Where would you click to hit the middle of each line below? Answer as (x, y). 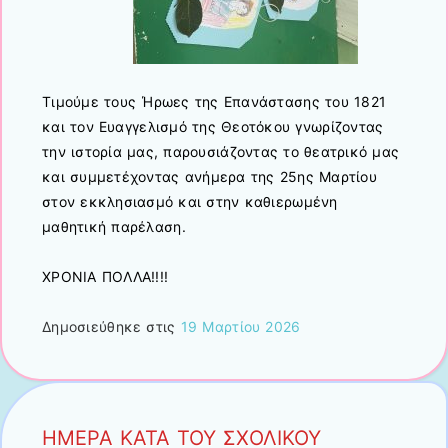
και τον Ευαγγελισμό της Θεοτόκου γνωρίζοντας (215, 126)
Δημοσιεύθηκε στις (111, 327)
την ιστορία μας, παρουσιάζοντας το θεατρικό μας (221, 151)
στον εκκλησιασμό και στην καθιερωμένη (190, 201)
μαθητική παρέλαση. (114, 226)
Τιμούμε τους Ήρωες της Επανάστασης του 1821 (214, 101)
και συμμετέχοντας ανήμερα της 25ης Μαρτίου (209, 176)
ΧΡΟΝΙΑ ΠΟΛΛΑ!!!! (105, 277)
